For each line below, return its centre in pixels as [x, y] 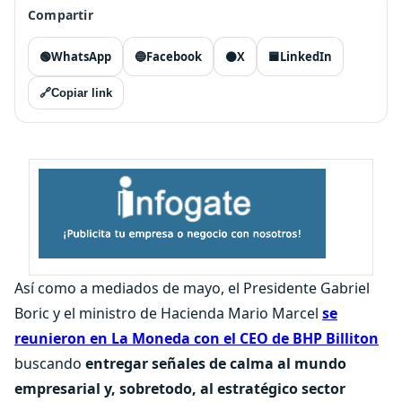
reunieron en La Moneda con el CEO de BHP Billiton [197, 338]
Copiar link [82, 93]
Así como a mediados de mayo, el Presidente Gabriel [192, 288]
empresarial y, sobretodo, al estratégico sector [180, 389]
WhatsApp [81, 57]
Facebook [174, 57]
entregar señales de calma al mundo [216, 363]
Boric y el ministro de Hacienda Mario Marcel [168, 313]
